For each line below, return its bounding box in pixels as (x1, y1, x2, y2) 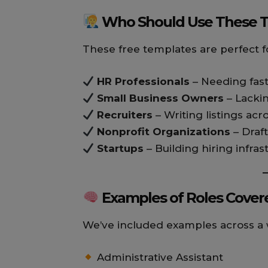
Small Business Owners (97, 92, 224, 105)
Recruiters (97, 109, 153, 121)
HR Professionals (97, 75, 190, 88)
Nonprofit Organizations (97, 126, 231, 138)
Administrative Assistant (94, 251, 224, 264)
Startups (97, 142, 144, 155)
